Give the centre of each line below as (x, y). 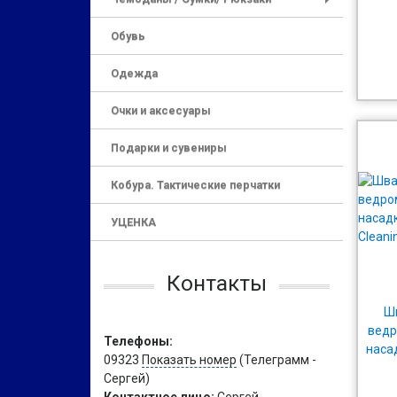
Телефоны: (138, 341)
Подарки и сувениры (169, 148)
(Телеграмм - (276, 360)
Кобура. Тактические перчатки (195, 185)
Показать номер (189, 360)
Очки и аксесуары (161, 110)
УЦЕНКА (133, 222)
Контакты (217, 283)
